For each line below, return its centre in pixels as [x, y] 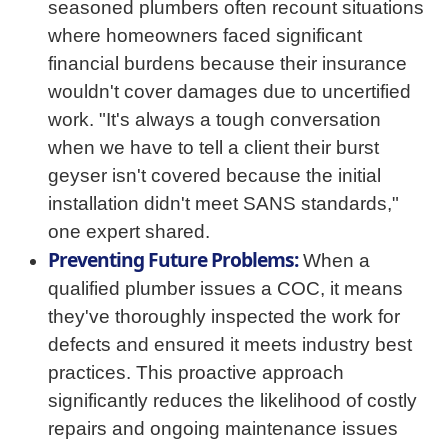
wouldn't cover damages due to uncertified [229, 91]
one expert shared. [129, 231]
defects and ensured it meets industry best [230, 344]
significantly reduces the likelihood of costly [232, 400]
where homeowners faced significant [205, 35]
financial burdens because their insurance [227, 63]
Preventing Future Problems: [173, 259]
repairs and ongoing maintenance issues [223, 428]
